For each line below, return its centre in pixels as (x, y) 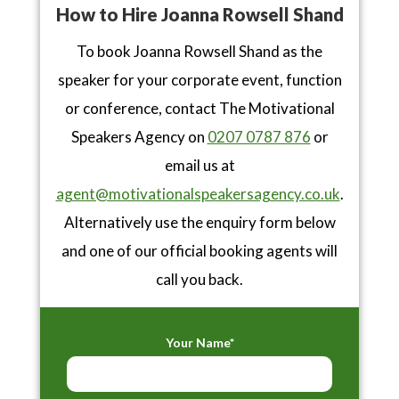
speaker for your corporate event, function (199, 80)
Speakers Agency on (139, 137)
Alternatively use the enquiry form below (199, 223)
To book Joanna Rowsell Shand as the (199, 52)
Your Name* (199, 343)
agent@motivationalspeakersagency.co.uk (198, 194)
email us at (199, 166)
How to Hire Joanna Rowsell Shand (199, 15)
